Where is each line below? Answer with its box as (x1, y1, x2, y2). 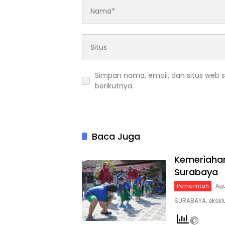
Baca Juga (92, 130, 140, 143)
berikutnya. (95, 81, 134, 91)
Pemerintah (177, 182, 209, 190)
